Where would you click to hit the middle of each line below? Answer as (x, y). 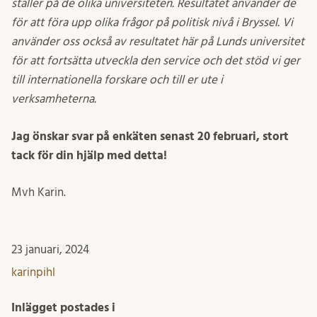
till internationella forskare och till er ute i (117, 80)
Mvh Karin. (39, 192)
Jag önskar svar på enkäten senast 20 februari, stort (150, 136)
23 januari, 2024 (50, 250)
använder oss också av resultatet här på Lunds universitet (158, 42)
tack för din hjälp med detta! (89, 155)
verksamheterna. (54, 99)
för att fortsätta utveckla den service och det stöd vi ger (156, 61)
